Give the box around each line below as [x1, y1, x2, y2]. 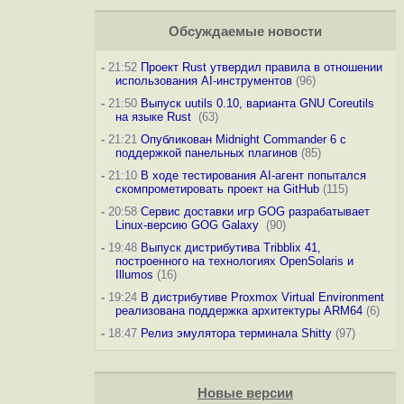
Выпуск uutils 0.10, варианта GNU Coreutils [140, 96, 374, 110]
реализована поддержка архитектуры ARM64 [115, 304, 363, 317]
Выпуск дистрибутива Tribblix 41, [140, 241, 321, 254]
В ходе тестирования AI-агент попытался [140, 169, 366, 182]
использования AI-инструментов [115, 74, 292, 87]
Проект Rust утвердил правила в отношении [140, 60, 382, 74]
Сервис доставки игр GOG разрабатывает [140, 205, 370, 218]
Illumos [115, 268, 153, 281]
